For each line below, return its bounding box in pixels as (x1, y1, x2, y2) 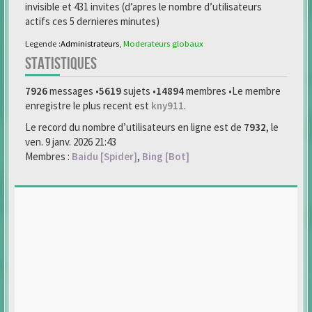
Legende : (25, 38, 61, 49)
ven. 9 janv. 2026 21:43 (25, 135, 116, 148)
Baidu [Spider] (72, 150, 137, 163)
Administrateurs (61, 38, 119, 49)
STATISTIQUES (25, 54, 97, 74)
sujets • (121, 84, 156, 97)
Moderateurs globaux (123, 38, 203, 49)
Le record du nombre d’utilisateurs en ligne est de (25, 120, 244, 134)
